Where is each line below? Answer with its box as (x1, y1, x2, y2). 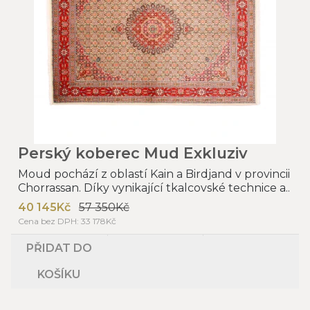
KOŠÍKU (37, 267, 81, 281)
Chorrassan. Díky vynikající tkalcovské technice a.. (18, 181, 290, 194)
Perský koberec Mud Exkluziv (18, 143, 248, 162)
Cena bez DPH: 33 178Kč (18, 215, 116, 226)
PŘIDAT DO (26, 241, 92, 255)
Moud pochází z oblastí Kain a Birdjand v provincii (18, 167, 290, 181)
